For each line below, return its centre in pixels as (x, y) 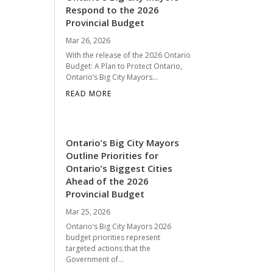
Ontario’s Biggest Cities (119, 168)
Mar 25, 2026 (88, 211)
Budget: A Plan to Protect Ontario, (124, 66)
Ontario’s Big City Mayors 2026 (119, 226)
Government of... (95, 259)
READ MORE (89, 93)
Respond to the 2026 (113, 9)
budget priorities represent (113, 237)
